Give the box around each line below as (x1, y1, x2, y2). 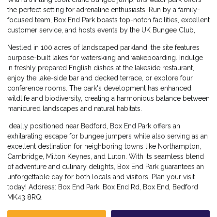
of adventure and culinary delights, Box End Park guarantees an (7, 162, 204, 170)
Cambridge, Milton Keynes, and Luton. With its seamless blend (7, 152, 204, 160)
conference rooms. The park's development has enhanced (7, 84, 191, 92)
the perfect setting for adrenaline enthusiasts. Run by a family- (7, 5, 200, 14)
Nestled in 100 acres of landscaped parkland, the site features (7, 43, 200, 51)
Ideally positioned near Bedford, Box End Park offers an (7, 122, 180, 130)
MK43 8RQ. (7, 193, 43, 201)
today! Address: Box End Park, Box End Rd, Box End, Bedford (7, 183, 198, 191)
